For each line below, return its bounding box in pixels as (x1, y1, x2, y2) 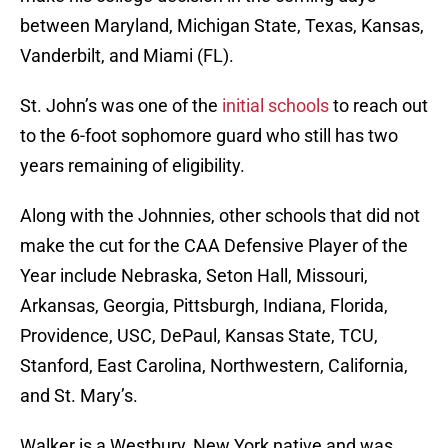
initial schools (222, 95, 329, 117)
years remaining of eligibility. (20, 155, 245, 177)
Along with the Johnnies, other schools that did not (20, 205, 420, 227)
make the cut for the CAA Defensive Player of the (20, 235, 408, 257)
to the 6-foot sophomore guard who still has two (20, 125, 398, 147)
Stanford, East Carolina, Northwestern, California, (20, 355, 408, 377)
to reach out (329, 95, 428, 117)
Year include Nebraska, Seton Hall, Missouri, (20, 265, 368, 287)
